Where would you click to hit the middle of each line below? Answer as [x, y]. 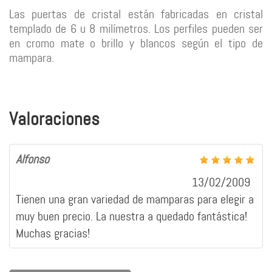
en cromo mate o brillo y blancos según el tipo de [136, 43]
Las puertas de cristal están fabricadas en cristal [136, 14]
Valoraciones [54, 119]
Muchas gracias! [53, 233]
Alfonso [32, 159]
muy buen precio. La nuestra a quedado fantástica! [131, 216]
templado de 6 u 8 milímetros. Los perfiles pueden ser [136, 28]
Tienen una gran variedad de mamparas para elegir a [135, 199]
